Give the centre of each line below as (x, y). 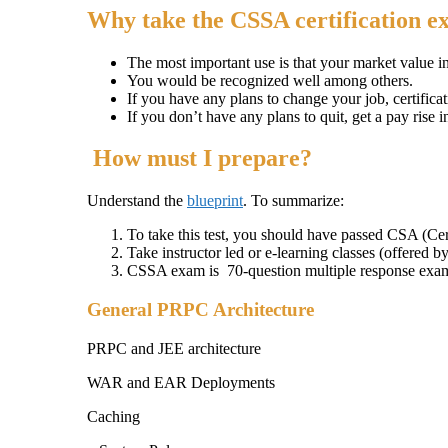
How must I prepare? (199, 158)
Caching (113, 416)
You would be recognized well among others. (270, 80)
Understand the (137, 201)
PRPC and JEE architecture (174, 348)
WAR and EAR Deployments (181, 382)
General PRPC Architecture (200, 310)
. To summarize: (293, 201)
